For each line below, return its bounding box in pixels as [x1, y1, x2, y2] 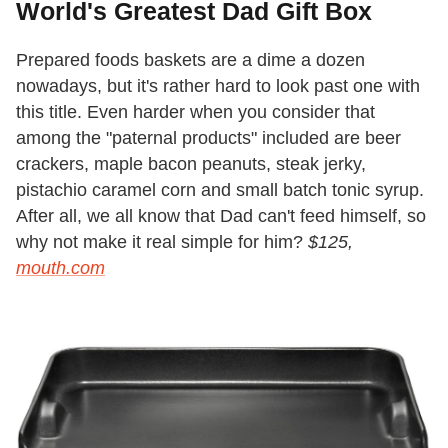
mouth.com [16, 258, 105, 279]
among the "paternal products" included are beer [16, 128, 401, 149]
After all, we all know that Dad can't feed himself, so [16, 206, 426, 227]
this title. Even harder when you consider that [16, 102, 375, 123]
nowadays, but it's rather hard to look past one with [16, 76, 420, 97]
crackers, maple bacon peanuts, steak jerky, [16, 154, 366, 175]
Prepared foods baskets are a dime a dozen [16, 50, 365, 71]
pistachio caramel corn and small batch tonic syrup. [16, 180, 424, 201]
